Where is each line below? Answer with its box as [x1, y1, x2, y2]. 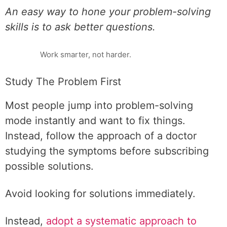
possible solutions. [5, 160, 94, 172]
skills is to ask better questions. [5, 21, 156, 33]
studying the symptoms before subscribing [5, 145, 209, 157]
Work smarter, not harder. [40, 50, 131, 59]
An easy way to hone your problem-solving [5, 6, 211, 18]
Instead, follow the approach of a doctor [5, 130, 197, 142]
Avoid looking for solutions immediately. [5, 187, 196, 200]
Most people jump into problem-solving [5, 99, 193, 111]
